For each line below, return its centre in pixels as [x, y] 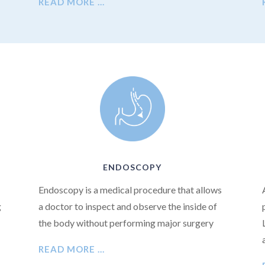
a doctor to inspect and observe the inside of [127, 206]
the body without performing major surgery [127, 223]
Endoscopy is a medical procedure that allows [130, 190]
